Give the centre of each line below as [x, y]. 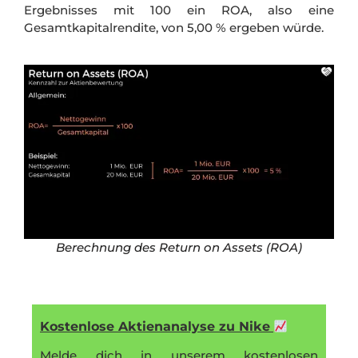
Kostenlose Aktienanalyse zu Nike [155, 327]
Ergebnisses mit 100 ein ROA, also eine [179, 10]
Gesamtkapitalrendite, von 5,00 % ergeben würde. [174, 28]
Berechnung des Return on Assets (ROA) [179, 248]
